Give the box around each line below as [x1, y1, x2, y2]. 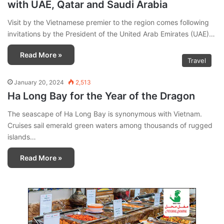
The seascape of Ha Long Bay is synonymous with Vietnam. [7, 109, 202, 118]
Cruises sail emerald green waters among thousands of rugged [7, 121, 212, 130]
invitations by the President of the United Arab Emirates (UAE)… [7, 29, 215, 38]
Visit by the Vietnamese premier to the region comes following [7, 18, 209, 27]
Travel [187, 56, 206, 65]
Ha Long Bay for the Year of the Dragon [7, 90, 195, 102]
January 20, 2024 [14, 78, 64, 86]
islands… [7, 132, 36, 141]
